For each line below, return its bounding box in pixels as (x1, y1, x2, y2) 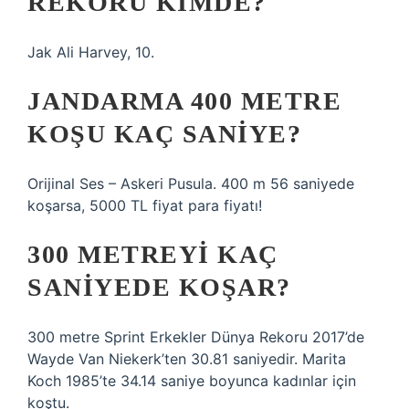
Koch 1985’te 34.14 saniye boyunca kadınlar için (27, 372, 356, 390)
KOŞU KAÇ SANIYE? (27, 120, 301, 148)
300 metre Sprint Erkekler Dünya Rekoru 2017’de (27, 328, 364, 346)
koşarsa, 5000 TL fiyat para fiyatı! (27, 196, 262, 215)
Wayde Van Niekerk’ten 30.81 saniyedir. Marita (27, 350, 346, 368)
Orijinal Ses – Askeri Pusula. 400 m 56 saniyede (27, 174, 354, 193)
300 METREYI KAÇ (27, 240, 278, 268)
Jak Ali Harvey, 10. (27, 43, 154, 61)
